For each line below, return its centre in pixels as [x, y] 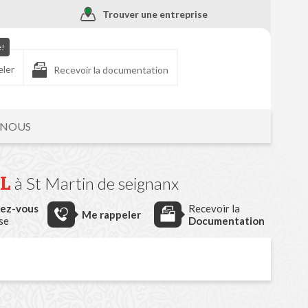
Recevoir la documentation [111, 70]
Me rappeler [112, 214]
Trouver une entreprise [155, 14]
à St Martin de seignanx [96, 183]
